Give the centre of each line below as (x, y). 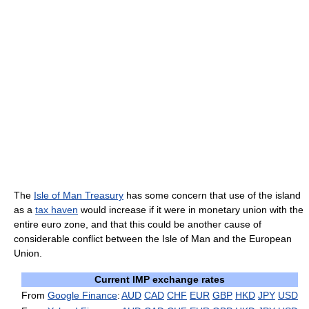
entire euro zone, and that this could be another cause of (138, 224)
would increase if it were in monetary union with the (191, 210)
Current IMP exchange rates (160, 279)
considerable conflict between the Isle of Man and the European (153, 239)
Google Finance (82, 295)
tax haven (57, 210)
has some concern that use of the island (212, 195)
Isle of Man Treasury (79, 195)
